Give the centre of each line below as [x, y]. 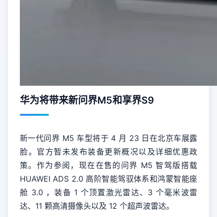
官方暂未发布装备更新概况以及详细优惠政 [117, 152]
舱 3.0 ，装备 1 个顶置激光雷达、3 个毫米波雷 [108, 192]
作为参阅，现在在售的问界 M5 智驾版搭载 [117, 165]
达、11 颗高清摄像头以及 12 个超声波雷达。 [97, 206]
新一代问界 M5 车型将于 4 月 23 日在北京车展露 [108, 138]
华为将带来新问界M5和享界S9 [87, 100]
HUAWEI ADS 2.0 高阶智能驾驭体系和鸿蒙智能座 [108, 179]
